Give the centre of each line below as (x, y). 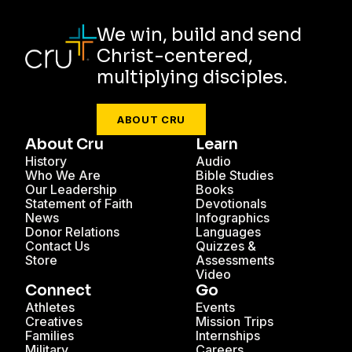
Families (49, 336)
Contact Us (57, 246)
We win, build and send (199, 35)
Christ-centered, (175, 57)
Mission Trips (235, 322)
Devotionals (231, 204)
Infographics (233, 218)
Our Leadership (71, 190)
